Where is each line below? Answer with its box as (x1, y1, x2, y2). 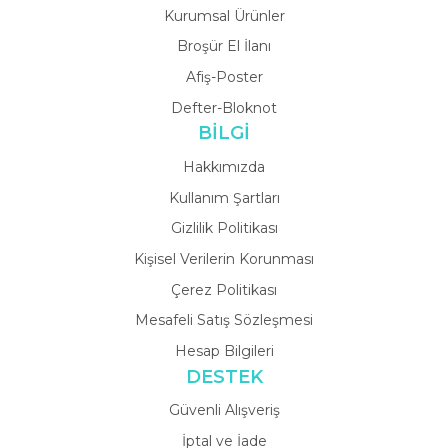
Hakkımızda (183, 158, 265, 177)
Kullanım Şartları (168, 188, 280, 207)
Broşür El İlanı (177, 37, 271, 56)
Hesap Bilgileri (174, 341, 274, 360)
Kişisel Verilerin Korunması (134, 249, 314, 268)
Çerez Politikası (171, 280, 277, 299)
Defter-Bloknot (171, 98, 277, 117)
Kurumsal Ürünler (163, 6, 285, 25)
